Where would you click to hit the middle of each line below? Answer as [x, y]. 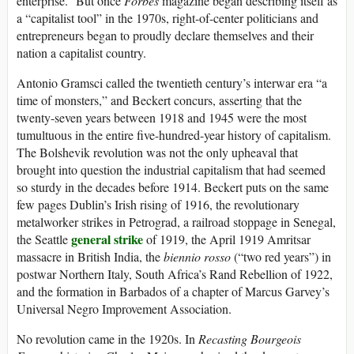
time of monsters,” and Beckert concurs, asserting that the [159, 100]
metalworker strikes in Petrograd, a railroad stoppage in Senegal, [176, 222]
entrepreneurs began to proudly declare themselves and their [165, 36]
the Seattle [44, 239]
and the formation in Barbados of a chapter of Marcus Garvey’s [173, 292]
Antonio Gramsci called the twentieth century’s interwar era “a [172, 83]
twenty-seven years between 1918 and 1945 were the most [162, 118]
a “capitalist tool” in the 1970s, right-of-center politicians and [168, 18]
